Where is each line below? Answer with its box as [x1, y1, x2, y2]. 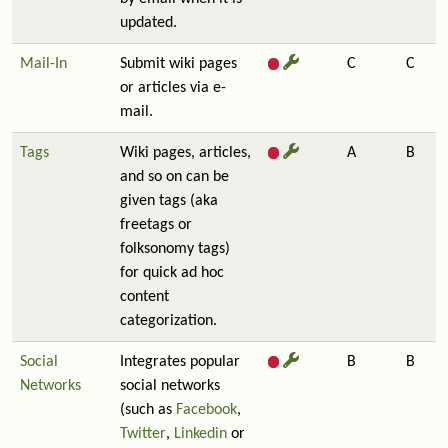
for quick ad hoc [120, 265, 224, 281]
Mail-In [20, 56, 67, 72]
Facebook [176, 402, 237, 418]
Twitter [120, 426, 166, 442]
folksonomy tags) [120, 241, 230, 257]
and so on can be [120, 169, 229, 185]
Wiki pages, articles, [120, 145, 251, 161]
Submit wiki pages [120, 56, 237, 72]
